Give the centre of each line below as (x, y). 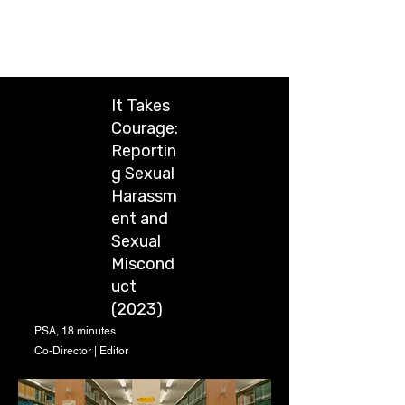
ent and (140, 219)
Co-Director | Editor (83, 351)
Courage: (145, 128)
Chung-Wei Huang (113, 41)
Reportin (144, 151)
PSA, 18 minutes (76, 331)
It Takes (141, 106)
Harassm (144, 196)
